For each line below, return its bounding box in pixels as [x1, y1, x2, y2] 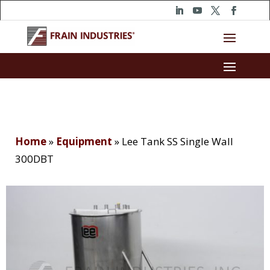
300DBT [15, 152, 54, 166]
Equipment [56, 134, 112, 149]
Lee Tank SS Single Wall [122, 134, 233, 149]
